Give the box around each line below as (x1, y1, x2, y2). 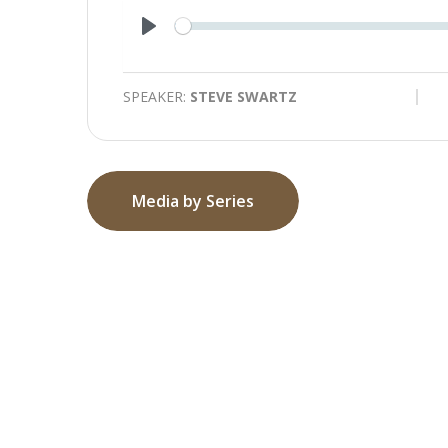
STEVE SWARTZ (190, 87, 297, 106)
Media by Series (132, 190, 254, 212)
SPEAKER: (123, 87, 190, 106)
